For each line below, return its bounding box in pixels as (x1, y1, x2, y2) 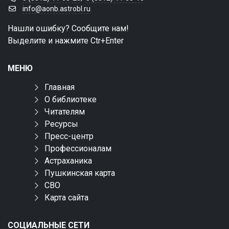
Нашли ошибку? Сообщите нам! (8, 24, 129, 34)
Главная (44, 82, 75, 93)
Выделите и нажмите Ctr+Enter (8, 36, 124, 46)
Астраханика (44, 156, 92, 166)
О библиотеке (44, 95, 97, 105)
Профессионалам (44, 144, 111, 154)
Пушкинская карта (44, 168, 115, 178)
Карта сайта (44, 193, 88, 203)
